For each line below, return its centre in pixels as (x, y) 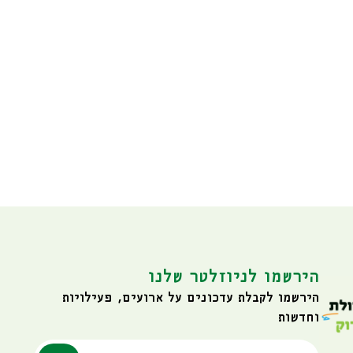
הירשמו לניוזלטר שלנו (234, 277)
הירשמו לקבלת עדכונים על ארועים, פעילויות (191, 298)
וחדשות (299, 318)
